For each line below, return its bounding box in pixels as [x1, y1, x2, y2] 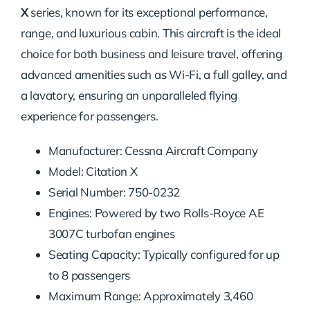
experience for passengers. [20, 109, 158, 124]
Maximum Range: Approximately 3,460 [48, 289, 253, 304]
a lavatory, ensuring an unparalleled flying [20, 88, 238, 103]
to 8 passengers [48, 268, 131, 283]
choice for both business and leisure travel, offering [20, 46, 282, 62]
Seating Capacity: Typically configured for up [48, 247, 280, 262]
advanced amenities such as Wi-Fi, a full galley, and [20, 67, 287, 82]
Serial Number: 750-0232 [48, 185, 181, 200]
